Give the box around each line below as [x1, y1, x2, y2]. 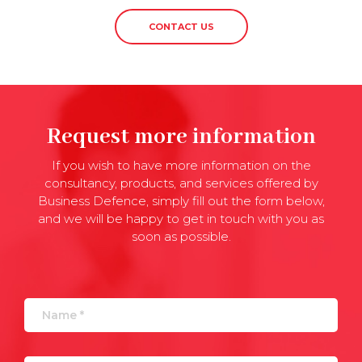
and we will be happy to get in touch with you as [38, 211, 324, 226]
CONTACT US [148, 21, 214, 32]
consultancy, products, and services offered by [44, 175, 318, 191]
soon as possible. [131, 229, 231, 244]
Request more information [46, 123, 316, 151]
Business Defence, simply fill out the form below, [37, 193, 325, 208]
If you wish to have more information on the [51, 158, 311, 173]
